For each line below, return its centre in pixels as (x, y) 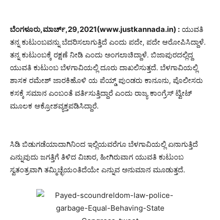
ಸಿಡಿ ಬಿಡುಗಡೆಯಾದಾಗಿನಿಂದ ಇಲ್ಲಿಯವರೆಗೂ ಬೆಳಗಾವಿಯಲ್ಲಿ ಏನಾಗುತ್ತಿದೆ (104, 144)
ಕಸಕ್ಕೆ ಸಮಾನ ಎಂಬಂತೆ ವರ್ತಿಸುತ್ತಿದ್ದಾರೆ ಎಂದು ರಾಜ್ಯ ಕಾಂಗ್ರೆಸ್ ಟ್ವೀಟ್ (101, 93)
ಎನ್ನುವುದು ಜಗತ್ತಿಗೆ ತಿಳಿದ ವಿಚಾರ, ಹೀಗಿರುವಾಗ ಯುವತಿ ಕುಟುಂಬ (97, 157)
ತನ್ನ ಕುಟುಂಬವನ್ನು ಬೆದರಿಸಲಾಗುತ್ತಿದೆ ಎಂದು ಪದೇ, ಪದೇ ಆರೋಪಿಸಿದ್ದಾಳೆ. (108, 42)
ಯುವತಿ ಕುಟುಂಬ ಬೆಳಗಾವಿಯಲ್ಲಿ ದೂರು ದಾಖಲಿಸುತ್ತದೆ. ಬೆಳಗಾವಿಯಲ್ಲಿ (104, 68)
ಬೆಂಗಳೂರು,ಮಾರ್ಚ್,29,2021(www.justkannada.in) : (95, 29)
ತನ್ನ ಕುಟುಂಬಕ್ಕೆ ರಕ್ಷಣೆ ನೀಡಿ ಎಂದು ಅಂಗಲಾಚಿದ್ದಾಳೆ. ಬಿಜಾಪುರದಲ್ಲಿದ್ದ (101, 55)
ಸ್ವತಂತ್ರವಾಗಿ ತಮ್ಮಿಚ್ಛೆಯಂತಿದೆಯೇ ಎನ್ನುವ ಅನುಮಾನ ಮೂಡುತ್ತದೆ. (97, 170)
